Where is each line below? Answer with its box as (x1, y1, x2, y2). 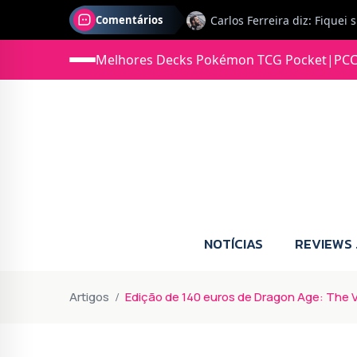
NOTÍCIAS (204, 233, 263, 254)
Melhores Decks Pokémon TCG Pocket (96, 51, 327, 69)
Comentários (96, 13, 163, 27)
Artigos (69, 288, 109, 305)
